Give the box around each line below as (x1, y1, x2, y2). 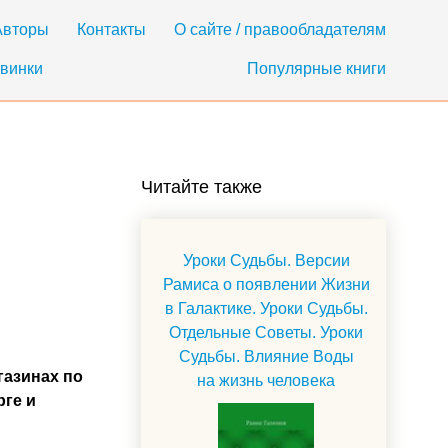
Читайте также (141, 177, 262, 197)
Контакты (77, 21, 146, 38)
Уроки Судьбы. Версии (182, 252, 350, 269)
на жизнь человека (197, 372, 335, 389)
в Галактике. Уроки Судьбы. (164, 300, 368, 317)
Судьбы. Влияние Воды (178, 348, 354, 365)
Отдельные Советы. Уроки (169, 324, 363, 341)
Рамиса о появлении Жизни (162, 276, 370, 293)
